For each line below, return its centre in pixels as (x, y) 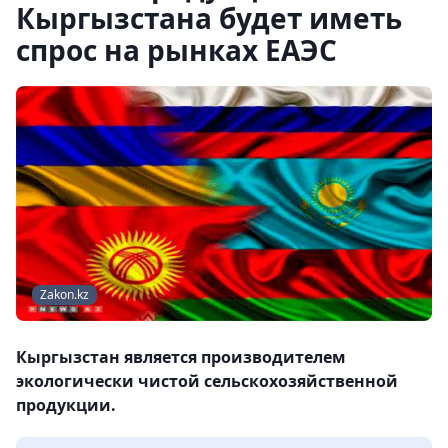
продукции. (66, 405)
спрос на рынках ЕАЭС (176, 50)
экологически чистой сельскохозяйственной (207, 381)
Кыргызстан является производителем (181, 357)
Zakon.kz (64, 295)
